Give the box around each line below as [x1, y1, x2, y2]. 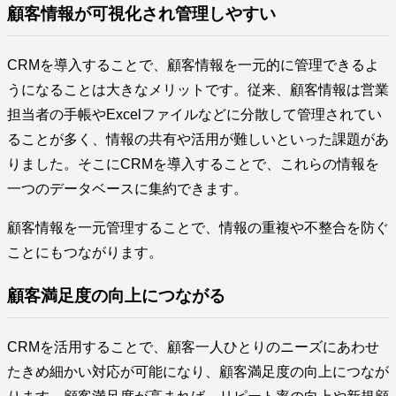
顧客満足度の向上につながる [7, 286, 225, 305]
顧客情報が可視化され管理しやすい [7, 4, 276, 24]
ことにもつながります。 [7, 245, 163, 261]
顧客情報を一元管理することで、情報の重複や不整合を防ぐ [7, 220, 389, 236]
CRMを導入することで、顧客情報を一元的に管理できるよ [7, 57, 379, 73]
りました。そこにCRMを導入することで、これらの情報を [7, 156, 379, 172]
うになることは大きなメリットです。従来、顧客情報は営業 [7, 82, 389, 98]
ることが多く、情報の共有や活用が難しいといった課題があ [7, 132, 389, 148]
